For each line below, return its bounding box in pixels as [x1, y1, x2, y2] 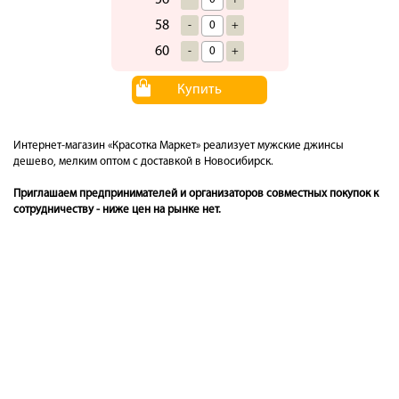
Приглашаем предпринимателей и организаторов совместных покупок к [13, 187, 379, 199]
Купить [177, 82, 222, 97]
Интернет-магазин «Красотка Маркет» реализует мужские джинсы [13, 139, 344, 151]
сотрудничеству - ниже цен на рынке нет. [13, 203, 221, 216]
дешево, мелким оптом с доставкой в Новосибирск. [13, 155, 273, 167]
